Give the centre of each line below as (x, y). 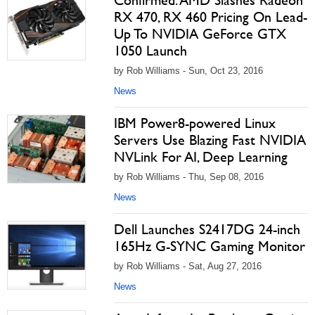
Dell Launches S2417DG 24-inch (207, 229)
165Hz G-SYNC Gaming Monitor (210, 246)
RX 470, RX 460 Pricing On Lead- (211, 17)
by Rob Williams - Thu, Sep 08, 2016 (189, 177)
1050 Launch (150, 51)
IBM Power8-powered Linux (195, 123)
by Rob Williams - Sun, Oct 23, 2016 (188, 71)
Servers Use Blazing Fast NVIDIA (210, 140)
